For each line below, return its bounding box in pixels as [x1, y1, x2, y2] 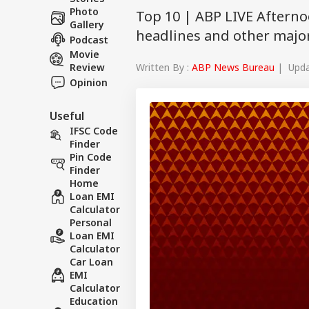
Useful [50, 108, 84, 123]
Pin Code [70, 150, 112, 163]
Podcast [70, 32, 108, 46]
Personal [70, 216, 112, 229]
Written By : [136, 60, 192, 74]
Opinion [70, 75, 108, 89]
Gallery [70, 18, 104, 31]
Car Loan [70, 255, 113, 268]
